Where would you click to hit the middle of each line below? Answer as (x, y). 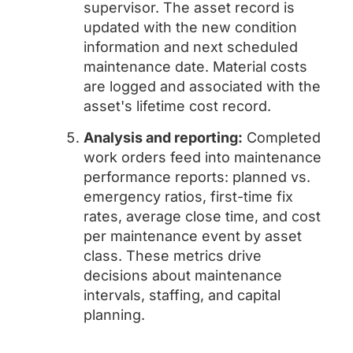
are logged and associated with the (202, 86)
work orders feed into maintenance (203, 157)
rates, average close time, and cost (202, 216)
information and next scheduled (191, 47)
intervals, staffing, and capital (182, 295)
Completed (282, 137)
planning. (114, 315)
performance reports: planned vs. (197, 177)
